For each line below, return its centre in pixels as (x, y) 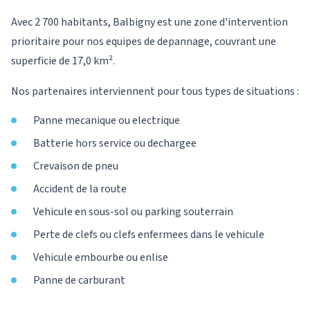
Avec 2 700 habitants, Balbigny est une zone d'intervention (149, 22)
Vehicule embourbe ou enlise (101, 257)
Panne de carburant (79, 280)
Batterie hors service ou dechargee (115, 143)
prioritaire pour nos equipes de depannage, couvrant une (144, 42)
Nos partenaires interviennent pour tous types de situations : (155, 91)
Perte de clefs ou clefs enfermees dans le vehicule (149, 235)
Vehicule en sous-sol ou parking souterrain (133, 212)
